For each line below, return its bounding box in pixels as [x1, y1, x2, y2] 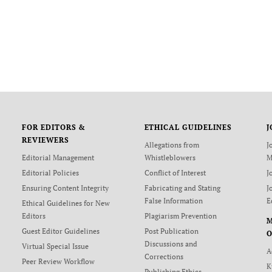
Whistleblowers [144, 153, 195, 162]
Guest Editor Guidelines [21, 226, 100, 236]
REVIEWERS [21, 135, 69, 144]
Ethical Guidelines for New [21, 199, 110, 208]
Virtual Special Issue [21, 242, 89, 251]
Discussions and [144, 239, 197, 248]
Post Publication [144, 226, 199, 236]
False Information [144, 196, 203, 205]
